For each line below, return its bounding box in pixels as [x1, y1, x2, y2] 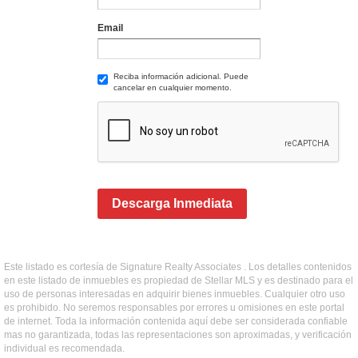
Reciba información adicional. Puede [113, 71, 249, 81]
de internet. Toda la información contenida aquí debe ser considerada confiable [4, 315, 348, 327]
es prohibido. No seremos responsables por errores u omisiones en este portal [4, 301, 344, 313]
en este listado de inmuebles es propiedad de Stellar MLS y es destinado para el [4, 274, 353, 286]
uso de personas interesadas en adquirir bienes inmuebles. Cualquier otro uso [4, 288, 345, 300]
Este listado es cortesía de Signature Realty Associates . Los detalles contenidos [4, 261, 352, 272]
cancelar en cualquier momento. [113, 82, 232, 92]
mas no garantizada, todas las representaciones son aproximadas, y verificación [4, 328, 352, 340]
